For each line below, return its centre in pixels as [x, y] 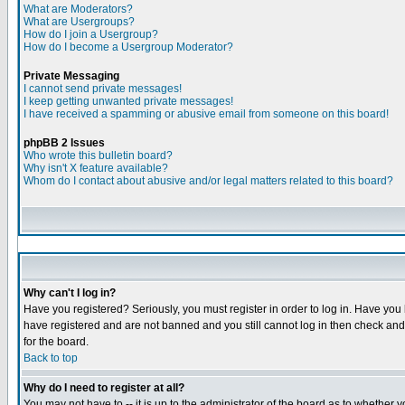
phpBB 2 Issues [64, 143]
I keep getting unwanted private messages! [128, 101]
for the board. [56, 342]
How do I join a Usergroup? [91, 34]
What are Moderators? [78, 9]
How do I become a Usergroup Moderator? [128, 47]
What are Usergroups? [79, 22]
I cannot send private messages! [103, 89]
